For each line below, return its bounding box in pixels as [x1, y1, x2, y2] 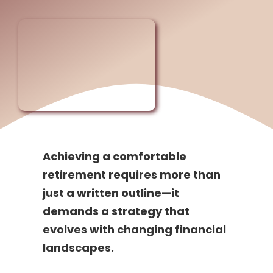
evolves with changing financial [42, 222, 226, 238]
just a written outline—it [42, 185, 179, 201]
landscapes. [42, 240, 116, 256]
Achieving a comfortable [42, 149, 186, 165]
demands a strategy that [42, 204, 190, 219]
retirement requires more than [42, 167, 221, 183]
